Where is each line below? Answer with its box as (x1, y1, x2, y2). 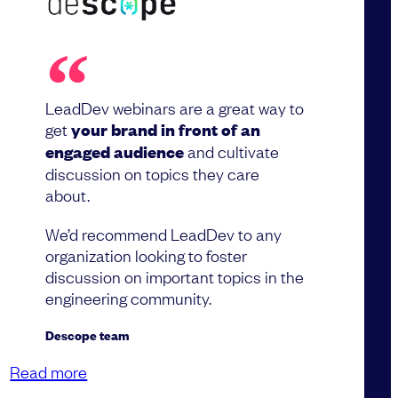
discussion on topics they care (45, 162, 260, 184)
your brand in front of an (71, 117, 261, 140)
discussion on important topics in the (45, 265, 305, 287)
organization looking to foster (45, 243, 248, 266)
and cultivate (187, 139, 280, 162)
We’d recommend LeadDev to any (45, 222, 283, 244)
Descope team (45, 324, 131, 344)
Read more (10, 360, 88, 382)
